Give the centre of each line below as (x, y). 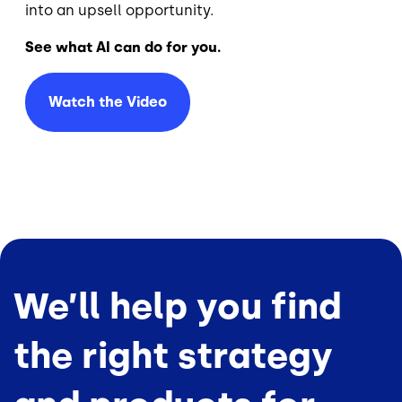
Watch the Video (108, 102)
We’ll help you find (177, 306)
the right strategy (173, 356)
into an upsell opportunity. (119, 11)
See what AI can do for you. (123, 48)
